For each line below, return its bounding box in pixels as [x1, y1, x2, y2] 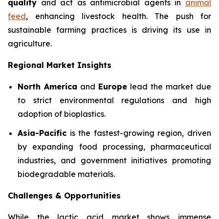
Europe [98, 82, 127, 91]
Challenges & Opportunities [8, 190, 121, 200]
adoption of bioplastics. [18, 109, 106, 119]
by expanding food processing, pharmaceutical [18, 141, 211, 152]
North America [18, 82, 77, 91]
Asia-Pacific [18, 128, 66, 138]
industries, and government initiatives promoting [18, 155, 211, 165]
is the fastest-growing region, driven [66, 128, 211, 138]
